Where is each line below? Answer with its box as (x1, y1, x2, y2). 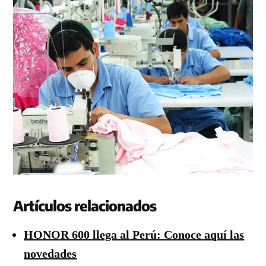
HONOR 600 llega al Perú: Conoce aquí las (24, 228, 245, 242)
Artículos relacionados (13, 197, 157, 215)
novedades (24, 247, 77, 261)
